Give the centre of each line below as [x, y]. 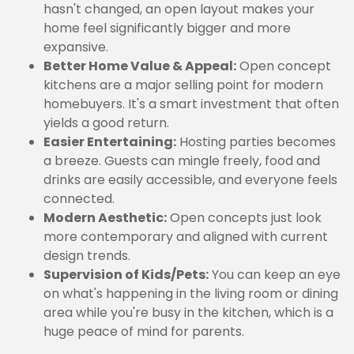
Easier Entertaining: [110, 142]
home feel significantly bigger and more [167, 28]
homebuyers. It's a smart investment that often [191, 104]
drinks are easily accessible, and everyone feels [190, 180]
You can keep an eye [275, 275]
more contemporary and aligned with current [186, 237]
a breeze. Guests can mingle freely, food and [182, 161]
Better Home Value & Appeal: [140, 66]
